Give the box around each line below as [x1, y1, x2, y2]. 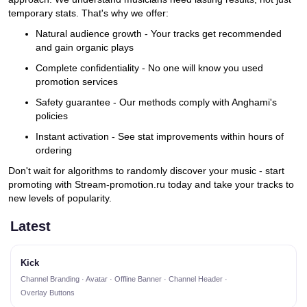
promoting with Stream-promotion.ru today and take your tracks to [8, 179, 294, 191]
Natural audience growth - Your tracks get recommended [36, 28, 282, 40]
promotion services [36, 76, 118, 88]
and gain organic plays [36, 42, 134, 53]
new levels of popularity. [8, 193, 112, 204]
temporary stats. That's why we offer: [8, 8, 169, 19]
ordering [36, 145, 72, 156]
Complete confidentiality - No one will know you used [36, 62, 263, 74]
